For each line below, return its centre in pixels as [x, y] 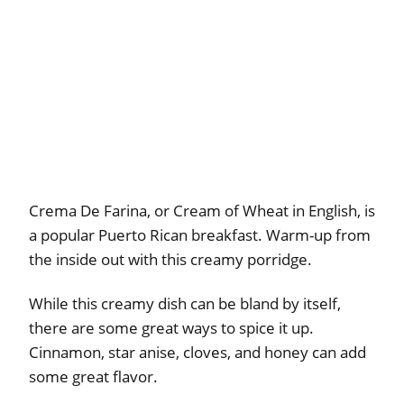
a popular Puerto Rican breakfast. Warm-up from [200, 234]
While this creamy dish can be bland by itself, [185, 303]
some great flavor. [93, 376]
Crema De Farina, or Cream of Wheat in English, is [202, 210]
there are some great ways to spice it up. [171, 327]
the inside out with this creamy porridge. [170, 259]
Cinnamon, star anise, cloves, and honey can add [197, 352]
